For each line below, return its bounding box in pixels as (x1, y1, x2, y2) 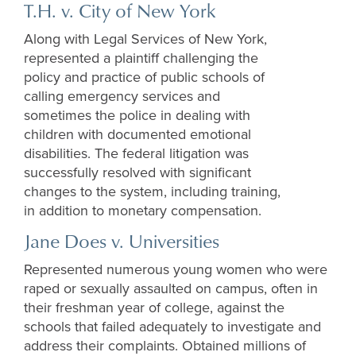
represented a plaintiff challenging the (24, 49, 258, 68)
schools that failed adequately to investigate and (24, 318, 321, 336)
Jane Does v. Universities (24, 227, 219, 255)
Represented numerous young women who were (24, 261, 327, 279)
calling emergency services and (24, 87, 220, 106)
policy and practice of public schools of (24, 68, 265, 87)
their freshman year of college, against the (24, 299, 284, 317)
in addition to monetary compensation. (24, 202, 261, 220)
